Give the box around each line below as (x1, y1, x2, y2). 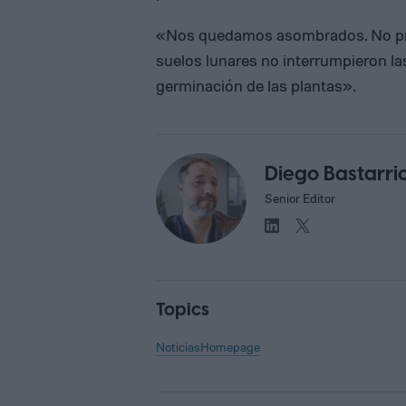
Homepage (200, 338, 260, 354)
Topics (156, 296, 209, 323)
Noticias (156, 338, 200, 354)
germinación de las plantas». (156, 74, 356, 95)
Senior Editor (265, 190, 335, 207)
